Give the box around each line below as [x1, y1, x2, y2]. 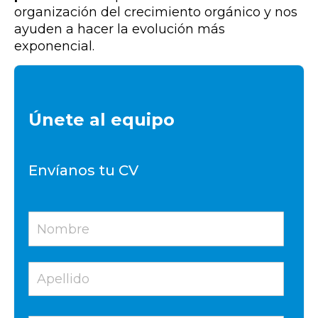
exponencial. [14, 38, 94, 54]
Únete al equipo [28, 109, 175, 130]
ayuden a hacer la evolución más [14, 21, 225, 37]
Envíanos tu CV [28, 162, 138, 180]
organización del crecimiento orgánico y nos [14, 4, 297, 20]
